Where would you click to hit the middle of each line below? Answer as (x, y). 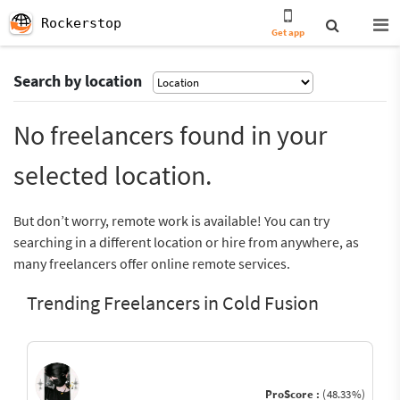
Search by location (78, 81)
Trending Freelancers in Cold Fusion (173, 303)
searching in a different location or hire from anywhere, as (186, 242)
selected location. (112, 175)
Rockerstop (81, 23)
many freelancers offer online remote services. (152, 263)
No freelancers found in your (170, 135)
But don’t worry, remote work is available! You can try (171, 221)
